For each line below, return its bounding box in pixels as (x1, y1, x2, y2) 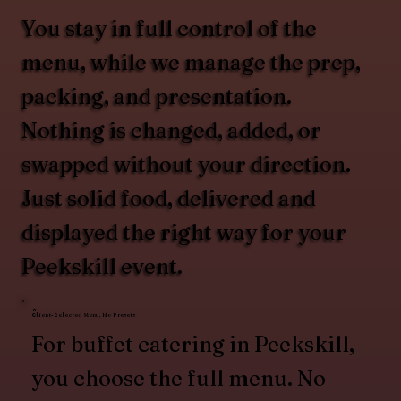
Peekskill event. (21, 253, 183, 280)
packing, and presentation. (21, 83, 293, 110)
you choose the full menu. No (31, 365, 327, 392)
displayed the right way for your (21, 219, 347, 246)
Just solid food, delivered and (21, 185, 317, 212)
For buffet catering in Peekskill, (31, 331, 355, 358)
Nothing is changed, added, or (21, 117, 322, 144)
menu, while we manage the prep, (21, 49, 362, 76)
